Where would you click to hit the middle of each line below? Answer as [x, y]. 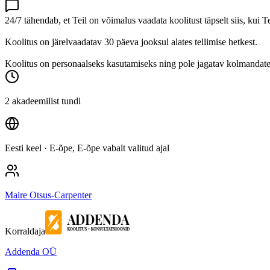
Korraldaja [25, 231]
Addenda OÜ [31, 251]
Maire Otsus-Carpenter [48, 195]
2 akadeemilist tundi [43, 101]
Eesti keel [23, 148]
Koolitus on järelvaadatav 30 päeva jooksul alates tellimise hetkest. [131, 42]
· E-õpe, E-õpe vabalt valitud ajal [105, 148]
